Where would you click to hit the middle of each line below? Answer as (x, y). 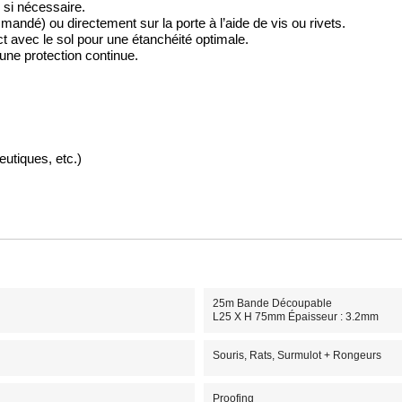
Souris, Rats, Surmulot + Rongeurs (297, 355)
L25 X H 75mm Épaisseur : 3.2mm (295, 317)
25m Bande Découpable (272, 303)
